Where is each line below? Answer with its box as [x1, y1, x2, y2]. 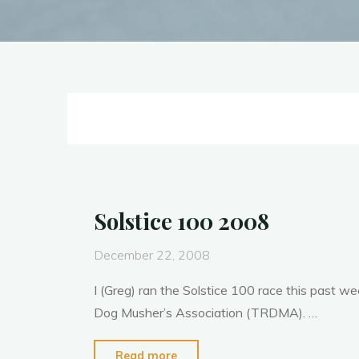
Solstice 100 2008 [93, 207, 269, 236]
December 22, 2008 [93, 247, 210, 263]
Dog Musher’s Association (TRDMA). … [93, 305, 317, 321]
